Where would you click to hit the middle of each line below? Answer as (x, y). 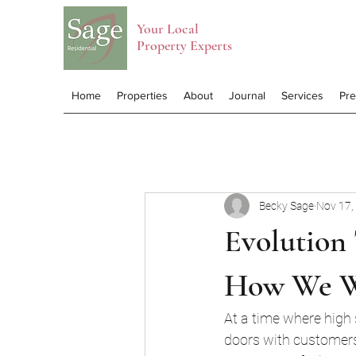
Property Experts (184, 45)
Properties (142, 95)
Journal (247, 95)
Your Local (168, 29)
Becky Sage (286, 205)
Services (302, 95)
